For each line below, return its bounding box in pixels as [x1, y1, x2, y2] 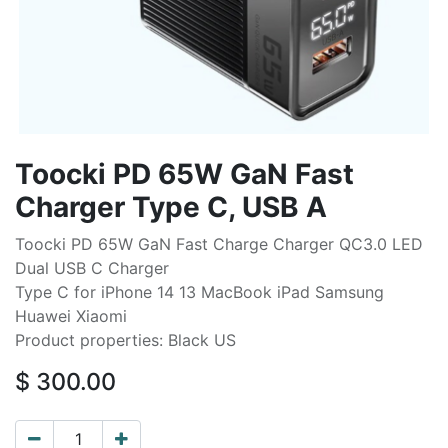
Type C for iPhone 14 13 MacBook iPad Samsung [15, 282, 384, 302]
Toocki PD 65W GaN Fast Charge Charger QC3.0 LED [15, 234, 423, 254]
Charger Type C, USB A [15, 190, 327, 224]
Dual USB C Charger [15, 258, 169, 278]
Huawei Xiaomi [15, 306, 127, 326]
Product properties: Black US [15, 330, 236, 350]
